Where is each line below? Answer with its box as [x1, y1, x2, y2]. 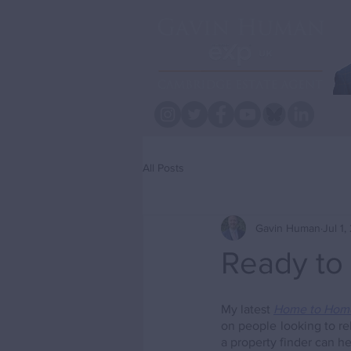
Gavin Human [255, 221, 320, 234]
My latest [221, 302, 273, 316]
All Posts [143, 161, 184, 174]
